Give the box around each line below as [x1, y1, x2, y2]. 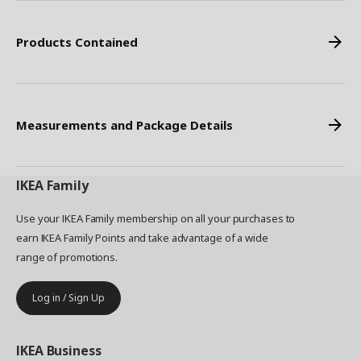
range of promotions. [16, 250, 118, 264]
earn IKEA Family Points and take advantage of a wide [16, 230, 268, 245]
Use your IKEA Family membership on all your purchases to [16, 211, 296, 226]
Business [46, 342, 102, 359]
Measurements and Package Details [16, 117, 233, 133]
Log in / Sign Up [32, 291, 105, 305]
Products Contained [16, 34, 138, 50]
